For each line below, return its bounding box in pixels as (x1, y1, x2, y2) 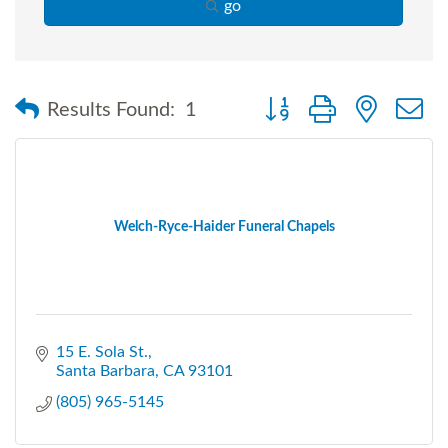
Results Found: (47, 100, 175, 121)
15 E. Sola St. (56, 343, 148, 360)
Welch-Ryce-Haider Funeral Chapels (113, 219, 335, 234)
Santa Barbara (56, 362, 155, 379)
